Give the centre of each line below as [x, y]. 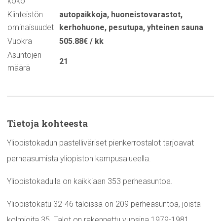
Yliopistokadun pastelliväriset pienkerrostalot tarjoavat [100, 143]
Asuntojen [24, 55]
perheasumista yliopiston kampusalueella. [79, 159]
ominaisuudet [31, 28]
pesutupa [126, 28]
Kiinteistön [25, 15]
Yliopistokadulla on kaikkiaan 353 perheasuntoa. [90, 182]
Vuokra [20, 41]
